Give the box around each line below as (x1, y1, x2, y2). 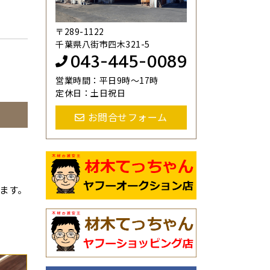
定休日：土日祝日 (55, 86, 125, 99)
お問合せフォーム (87, 109, 168, 124)
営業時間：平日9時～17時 (55, 74, 159, 86)
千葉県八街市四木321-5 (55, 37, 150, 50)
